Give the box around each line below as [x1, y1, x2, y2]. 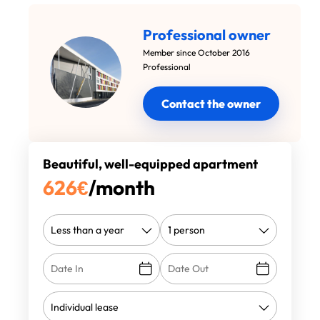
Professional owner [143, 26, 271, 44]
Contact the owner [161, 96, 261, 111]
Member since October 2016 [143, 47, 250, 58]
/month [89, 175, 155, 200]
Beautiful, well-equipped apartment [43, 156, 258, 172]
